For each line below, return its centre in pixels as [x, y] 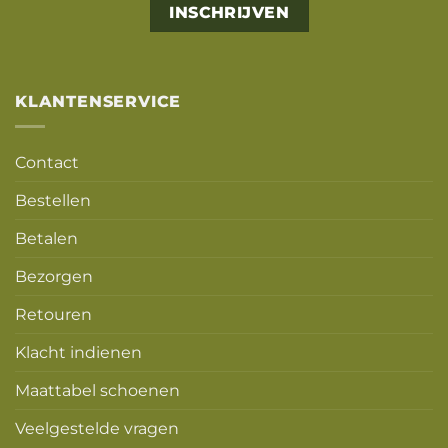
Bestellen [53, 200]
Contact [47, 162]
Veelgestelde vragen [97, 428]
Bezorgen [54, 276]
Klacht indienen [78, 352]
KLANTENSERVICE [98, 102]
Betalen [46, 238]
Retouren [53, 314]
